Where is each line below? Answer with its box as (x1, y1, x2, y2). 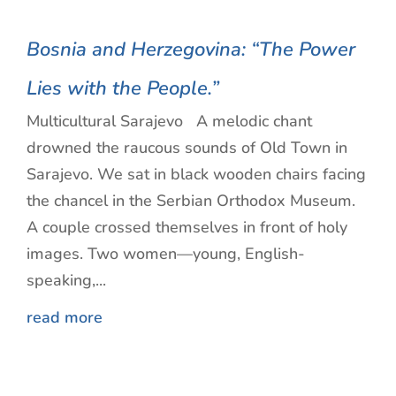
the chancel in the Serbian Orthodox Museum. (27, 189, 360, 211)
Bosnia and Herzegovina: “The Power (27, 35, 355, 63)
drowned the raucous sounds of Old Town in (27, 136, 347, 158)
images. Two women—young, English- (27, 242, 305, 264)
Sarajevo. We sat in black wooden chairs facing (27, 163, 366, 185)
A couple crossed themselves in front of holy (27, 216, 347, 238)
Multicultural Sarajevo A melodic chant (27, 110, 312, 132)
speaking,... (27, 269, 106, 291)
